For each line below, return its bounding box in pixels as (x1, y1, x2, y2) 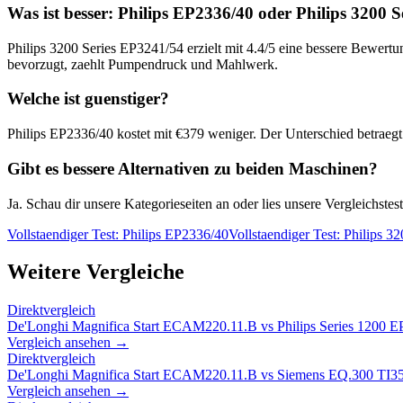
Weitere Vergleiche (7, 260, 184, 284)
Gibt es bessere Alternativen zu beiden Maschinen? (7, 158, 378, 178)
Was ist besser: (7, 3, 118, 22)
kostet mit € (113, 126, 183, 142)
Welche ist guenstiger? (7, 89, 169, 109)
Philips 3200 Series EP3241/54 (7, 40, 184, 56)
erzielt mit (184, 40, 246, 56)
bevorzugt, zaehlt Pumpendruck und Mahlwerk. (7, 56, 278, 72)
